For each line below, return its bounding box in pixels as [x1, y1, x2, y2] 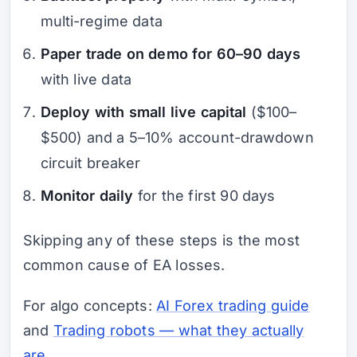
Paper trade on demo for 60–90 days [40, 45, 301, 63]
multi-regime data [40, 13, 163, 30]
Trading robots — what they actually [53, 322, 304, 339]
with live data [40, 71, 131, 88]
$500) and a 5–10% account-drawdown [40, 129, 314, 147]
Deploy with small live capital [40, 104, 247, 121]
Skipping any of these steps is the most [23, 232, 300, 249]
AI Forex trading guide [156, 297, 310, 315]
